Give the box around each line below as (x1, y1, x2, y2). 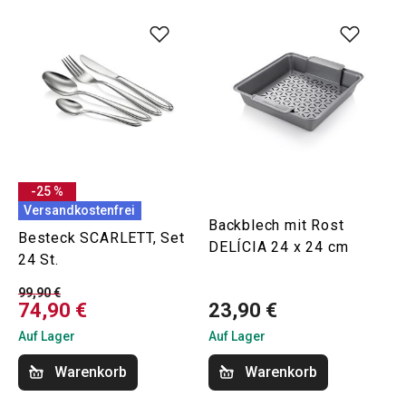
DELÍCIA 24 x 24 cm (208, 237, 349, 256)
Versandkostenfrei (24, 203, 136, 218)
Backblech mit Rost (208, 216, 344, 234)
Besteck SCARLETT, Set (18, 229, 185, 247)
